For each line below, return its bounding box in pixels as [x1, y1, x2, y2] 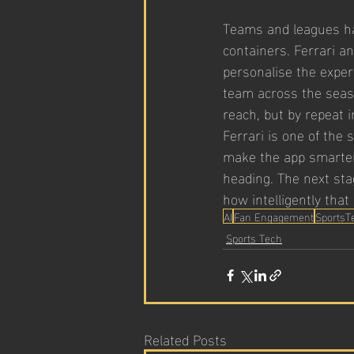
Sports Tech [226, 227, 282, 247]
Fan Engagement [234, 205, 314, 226]
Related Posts [144, 325, 227, 352]
